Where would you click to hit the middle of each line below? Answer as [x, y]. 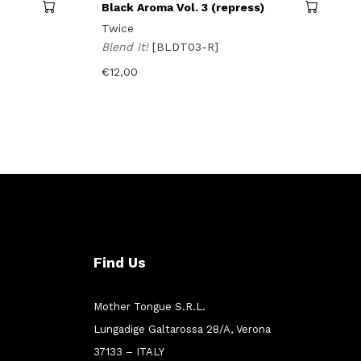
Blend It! [127, 47]
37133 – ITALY [129, 352]
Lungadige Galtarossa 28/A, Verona [182, 330]
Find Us [120, 263]
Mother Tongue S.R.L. [149, 307]
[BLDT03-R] [185, 47]
